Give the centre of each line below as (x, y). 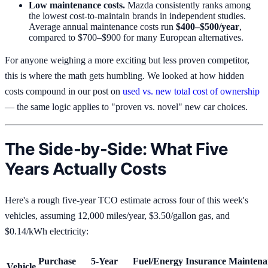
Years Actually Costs (86, 168)
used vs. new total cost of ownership (191, 92)
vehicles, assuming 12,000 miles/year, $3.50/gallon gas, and (117, 215)
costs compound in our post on (64, 92)
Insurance (206, 261)
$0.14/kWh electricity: (47, 231)
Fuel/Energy (158, 261)
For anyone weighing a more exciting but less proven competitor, (127, 60)
